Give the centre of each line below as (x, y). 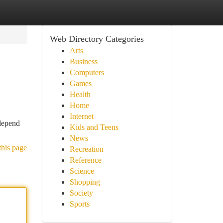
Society (81, 193)
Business (83, 61)
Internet (81, 116)
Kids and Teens (94, 127)
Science (82, 171)
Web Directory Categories (97, 39)
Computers (87, 72)
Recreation (86, 149)
